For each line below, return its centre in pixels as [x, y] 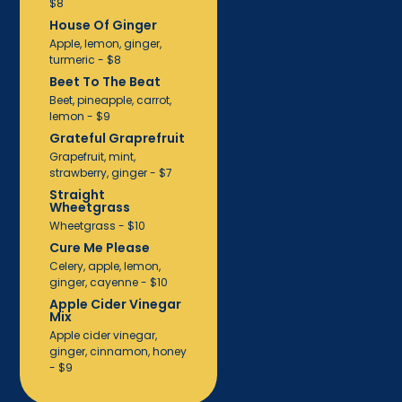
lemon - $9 [79, 116]
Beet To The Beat [105, 81]
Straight [77, 194]
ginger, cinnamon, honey [118, 351]
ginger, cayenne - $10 [108, 282]
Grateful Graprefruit [117, 138]
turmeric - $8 [85, 59]
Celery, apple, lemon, [105, 266]
